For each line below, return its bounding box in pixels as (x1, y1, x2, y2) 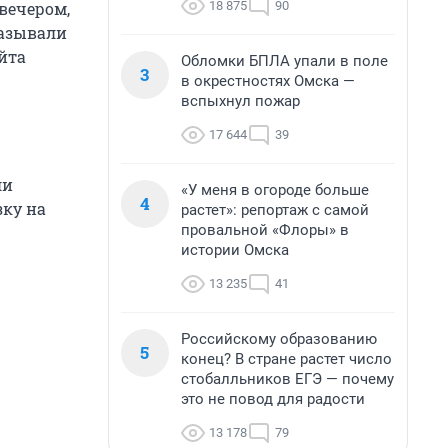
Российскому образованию (181, 330, 377, 348)
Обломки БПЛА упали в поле (181, 52, 388, 70)
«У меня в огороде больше (181, 181, 369, 199)
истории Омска (181, 241, 289, 259)
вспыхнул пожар (181, 92, 300, 110)
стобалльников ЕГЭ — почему (181, 370, 394, 388)
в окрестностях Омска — (181, 72, 355, 90)
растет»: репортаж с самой (181, 201, 369, 219)
